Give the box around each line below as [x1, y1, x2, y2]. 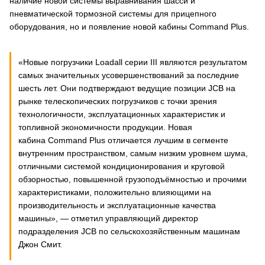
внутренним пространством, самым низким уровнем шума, [18, 148, 248, 158]
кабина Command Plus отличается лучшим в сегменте [18, 135, 228, 145]
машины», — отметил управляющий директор [18, 214, 198, 223]
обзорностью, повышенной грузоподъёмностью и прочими [18, 174, 247, 184]
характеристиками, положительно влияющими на [18, 188, 211, 197]
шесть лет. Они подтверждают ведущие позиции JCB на [18, 83, 235, 93]
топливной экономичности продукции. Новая [18, 122, 192, 132]
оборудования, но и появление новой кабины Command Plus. [9, 22, 249, 31]
